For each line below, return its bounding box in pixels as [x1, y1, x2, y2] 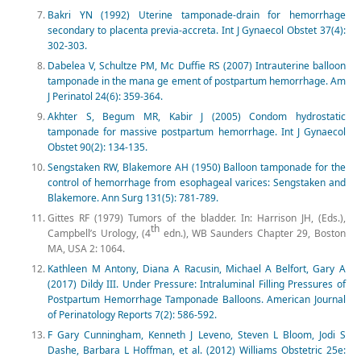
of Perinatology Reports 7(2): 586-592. [48, 308, 218, 322]
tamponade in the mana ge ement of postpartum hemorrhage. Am [48, 74, 346, 89]
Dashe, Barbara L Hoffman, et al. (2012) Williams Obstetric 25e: [48, 343, 346, 358]
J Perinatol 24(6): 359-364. [48, 89, 164, 104]
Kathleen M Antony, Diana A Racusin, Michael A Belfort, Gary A [48, 262, 346, 276]
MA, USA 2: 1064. [48, 242, 126, 256]
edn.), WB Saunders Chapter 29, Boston [160, 226, 346, 241]
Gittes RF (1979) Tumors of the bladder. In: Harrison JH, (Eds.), [48, 211, 346, 226]
